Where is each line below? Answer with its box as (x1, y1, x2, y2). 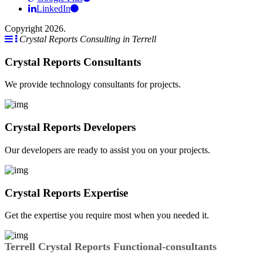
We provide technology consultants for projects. (5, 79, 181, 90)
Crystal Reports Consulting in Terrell (19, 34, 156, 44)
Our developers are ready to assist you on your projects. (5, 144, 210, 155)
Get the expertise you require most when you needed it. (5, 210, 209, 221)
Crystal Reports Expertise (5, 186, 128, 199)
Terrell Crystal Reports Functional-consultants (5, 241, 217, 253)
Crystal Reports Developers (5, 121, 136, 134)
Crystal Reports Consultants (5, 55, 141, 68)
